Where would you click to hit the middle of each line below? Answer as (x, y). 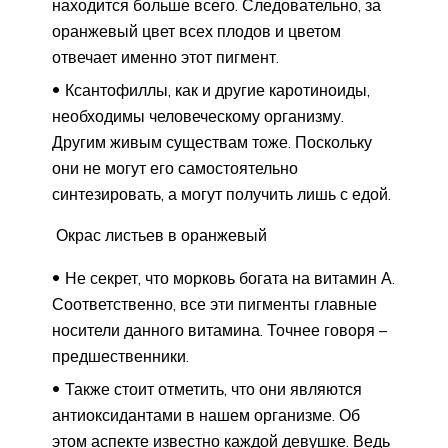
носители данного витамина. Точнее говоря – (219, 329)
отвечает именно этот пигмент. (165, 56)
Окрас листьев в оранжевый (159, 234)
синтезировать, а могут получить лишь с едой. (221, 193)
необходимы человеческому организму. (198, 115)
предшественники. (120, 355)
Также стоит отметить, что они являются (213, 388)
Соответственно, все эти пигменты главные (214, 303)
